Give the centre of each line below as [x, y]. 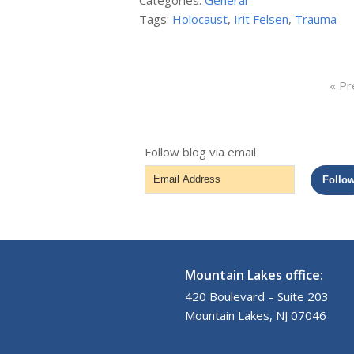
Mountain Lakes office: [254, 275]
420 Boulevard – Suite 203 [257, 297]
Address [167, 193]
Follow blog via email [201, 152]
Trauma [316, 19]
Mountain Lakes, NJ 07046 [256, 316]
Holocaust [200, 19]
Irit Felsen [262, 19]
